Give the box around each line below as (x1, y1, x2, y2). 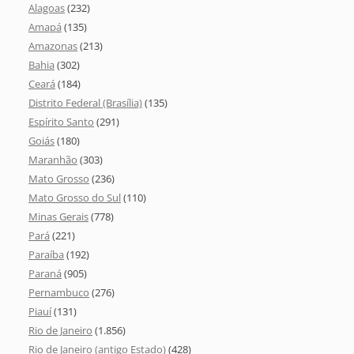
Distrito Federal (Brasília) (28, 96, 142, 111)
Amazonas (28, 39, 77, 54)
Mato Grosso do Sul (28, 190, 121, 205)
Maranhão (28, 153, 77, 168)
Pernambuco (28, 285, 89, 300)
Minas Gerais (28, 209, 88, 224)
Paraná (28, 266, 62, 281)
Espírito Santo (28, 115, 94, 130)
